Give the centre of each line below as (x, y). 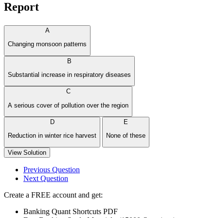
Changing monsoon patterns (47, 44)
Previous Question (52, 169)
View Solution (27, 152)
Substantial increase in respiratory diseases (69, 74)
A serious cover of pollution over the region (68, 105)
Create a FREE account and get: (53, 195)
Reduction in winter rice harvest (52, 136)
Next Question (46, 178)
